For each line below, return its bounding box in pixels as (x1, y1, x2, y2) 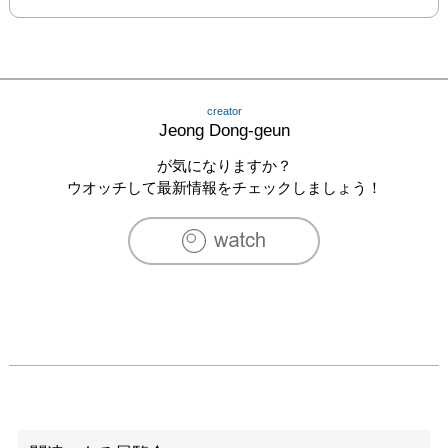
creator (206, 104, 242, 117)
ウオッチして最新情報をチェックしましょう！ (66, 178, 382, 196)
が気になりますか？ (156, 156, 292, 174)
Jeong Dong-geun (158, 120, 290, 140)
